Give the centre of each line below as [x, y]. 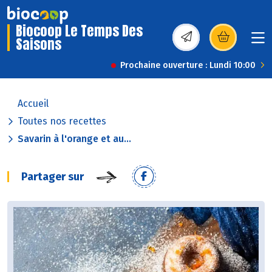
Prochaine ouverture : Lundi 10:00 [188, 66]
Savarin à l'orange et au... [74, 139]
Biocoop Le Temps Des [79, 31]
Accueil [33, 104]
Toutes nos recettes [62, 121]
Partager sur [53, 177]
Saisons [39, 44]
